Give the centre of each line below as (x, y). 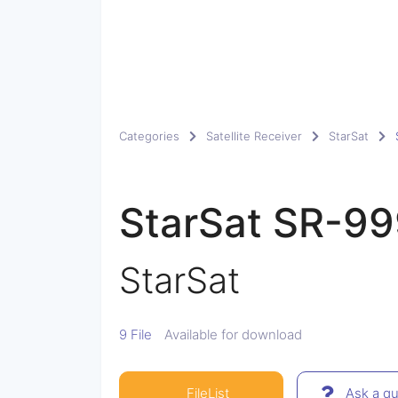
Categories (149, 136)
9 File (135, 334)
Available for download (233, 334)
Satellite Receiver (254, 136)
